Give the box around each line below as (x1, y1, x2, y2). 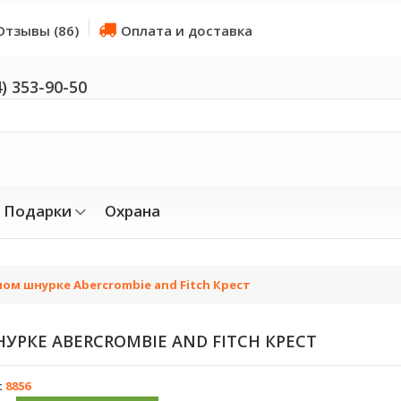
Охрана (105, 200, 160, 221)
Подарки (4, 200, 72, 221)
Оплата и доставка (121, 21, 252, 39)
